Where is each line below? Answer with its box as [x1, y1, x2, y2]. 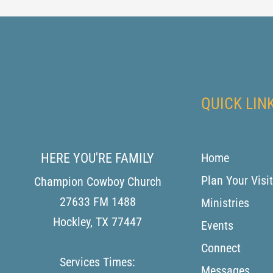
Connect [201, 240, 241, 255]
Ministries [201, 195, 249, 210]
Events [201, 218, 233, 233]
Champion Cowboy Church [34, 174, 161, 189]
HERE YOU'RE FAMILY [41, 150, 154, 166]
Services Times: [60, 254, 135, 269]
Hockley [53, 214, 90, 229]
